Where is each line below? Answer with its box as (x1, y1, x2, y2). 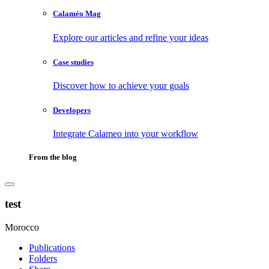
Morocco (5, 222, 39, 232)
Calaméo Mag (53, 9, 101, 19)
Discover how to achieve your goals (53, 80, 189, 91)
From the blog (29, 153, 77, 162)
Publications (29, 242, 75, 253)
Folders (29, 253, 57, 264)
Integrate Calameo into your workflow (53, 128, 198, 139)
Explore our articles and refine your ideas (53, 32, 208, 43)
